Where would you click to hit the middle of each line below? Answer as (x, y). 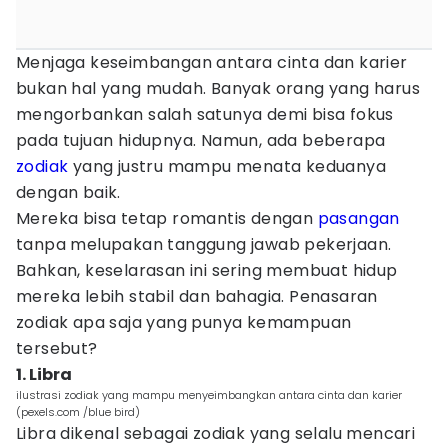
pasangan (358, 218)
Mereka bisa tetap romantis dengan (167, 218)
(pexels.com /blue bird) (78, 412)
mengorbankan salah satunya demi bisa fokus (205, 114)
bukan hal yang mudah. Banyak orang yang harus (218, 88)
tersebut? (57, 348)
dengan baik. (68, 192)
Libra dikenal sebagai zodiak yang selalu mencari (216, 433)
